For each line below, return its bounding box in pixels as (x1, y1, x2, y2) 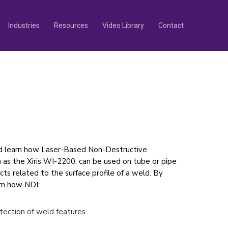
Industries (8, 21, 40, 30)
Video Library (102, 21, 144, 30)
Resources (54, 21, 88, 30)
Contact (158, 21, 184, 30)
